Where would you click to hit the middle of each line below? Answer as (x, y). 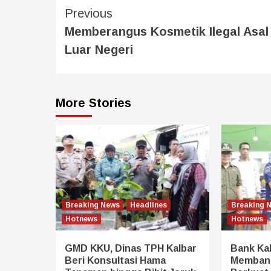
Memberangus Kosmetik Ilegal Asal (167, 31)
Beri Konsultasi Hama (115, 260)
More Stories (93, 103)
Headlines (149, 205)
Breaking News (93, 205)
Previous (89, 13)
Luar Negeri (99, 49)
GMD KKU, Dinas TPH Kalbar (131, 248)
